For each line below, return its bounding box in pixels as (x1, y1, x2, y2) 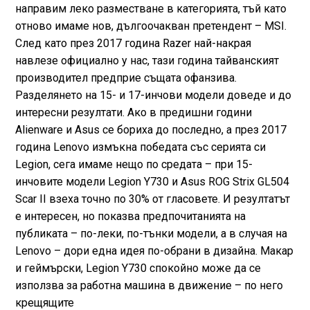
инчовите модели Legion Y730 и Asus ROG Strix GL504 (15, 174, 289, 188)
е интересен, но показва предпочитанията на (15, 209, 246, 223)
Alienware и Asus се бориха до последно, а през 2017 (15, 122, 286, 136)
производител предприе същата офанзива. (15, 71, 237, 84)
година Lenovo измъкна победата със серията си (15, 140, 266, 154)
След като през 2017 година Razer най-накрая (15, 36, 251, 50)
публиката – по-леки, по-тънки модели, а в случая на (15, 226, 287, 240)
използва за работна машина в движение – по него (15, 278, 283, 292)
